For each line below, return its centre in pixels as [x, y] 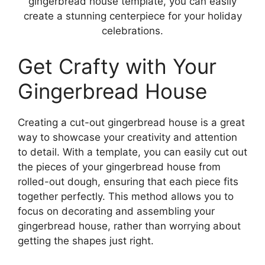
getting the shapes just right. [86, 240]
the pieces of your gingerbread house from [119, 167]
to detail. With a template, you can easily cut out [132, 152]
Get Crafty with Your [117, 66]
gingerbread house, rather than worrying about [129, 226]
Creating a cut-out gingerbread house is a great [131, 122]
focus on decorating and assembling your [116, 211]
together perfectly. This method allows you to [126, 196]
